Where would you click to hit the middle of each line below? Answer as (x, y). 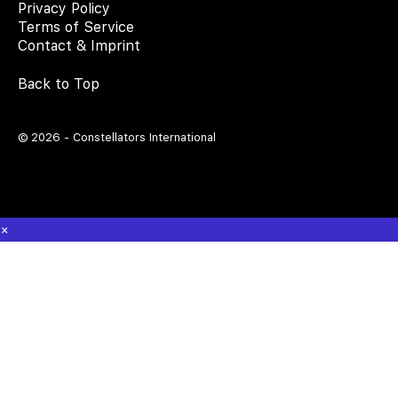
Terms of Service (76, 27)
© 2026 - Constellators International (117, 137)
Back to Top (59, 84)
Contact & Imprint (79, 45)
